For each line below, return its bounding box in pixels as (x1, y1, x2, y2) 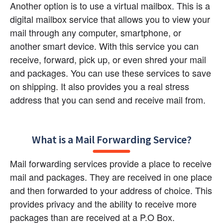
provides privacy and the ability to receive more (10, 197, 197, 211)
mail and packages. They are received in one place (10, 170, 212, 184)
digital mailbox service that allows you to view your (10, 12, 210, 25)
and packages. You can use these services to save (10, 66, 211, 79)
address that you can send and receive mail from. (10, 93, 206, 106)
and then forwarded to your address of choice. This (10, 184, 212, 197)
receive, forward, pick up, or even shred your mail (10, 52, 206, 66)
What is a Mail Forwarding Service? (31, 132, 192, 147)
